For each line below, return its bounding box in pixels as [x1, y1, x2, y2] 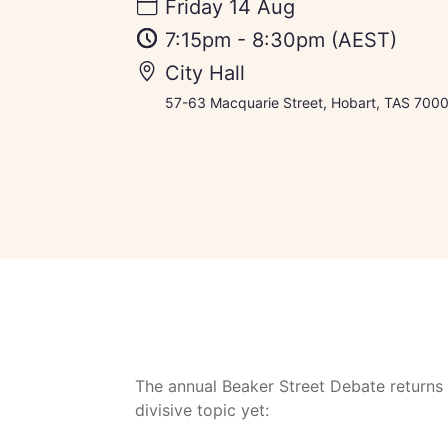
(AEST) [324, 28, 397, 53]
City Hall [164, 61, 245, 86]
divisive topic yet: [134, 399, 269, 420]
